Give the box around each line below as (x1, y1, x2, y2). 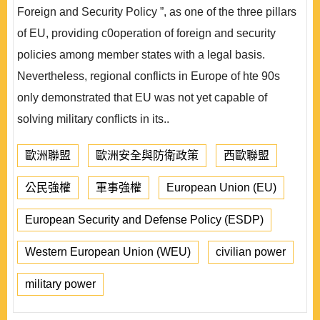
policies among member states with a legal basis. (17, 49, 265, 61)
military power (25, 278, 96, 290)
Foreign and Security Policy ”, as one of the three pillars (17, 6, 296, 18)
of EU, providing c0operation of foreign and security (17, 27, 276, 39)
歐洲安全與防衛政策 (96, 149, 199, 161)
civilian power (216, 246, 286, 258)
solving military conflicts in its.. (17, 113, 169, 125)
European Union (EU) (166, 181, 276, 194)
